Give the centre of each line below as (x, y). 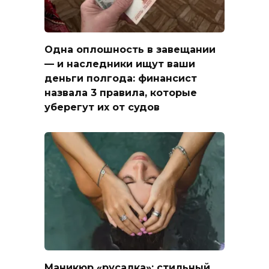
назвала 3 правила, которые (121, 92)
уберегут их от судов (102, 107)
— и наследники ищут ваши (120, 64)
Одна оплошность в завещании (130, 49)
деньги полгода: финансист (121, 78)
